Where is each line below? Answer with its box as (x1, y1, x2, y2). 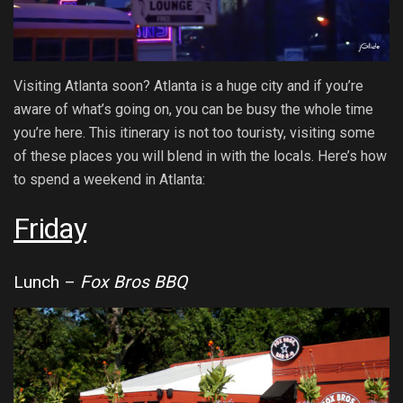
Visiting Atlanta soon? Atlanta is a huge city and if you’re (13, 76, 363, 94)
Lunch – (13, 271, 80, 292)
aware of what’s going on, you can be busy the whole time (13, 100, 373, 118)
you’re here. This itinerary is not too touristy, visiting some (13, 123, 375, 141)
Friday (13, 211, 87, 246)
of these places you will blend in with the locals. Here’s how (13, 147, 387, 165)
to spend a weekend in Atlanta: (13, 170, 205, 188)
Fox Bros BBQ (80, 271, 192, 292)
